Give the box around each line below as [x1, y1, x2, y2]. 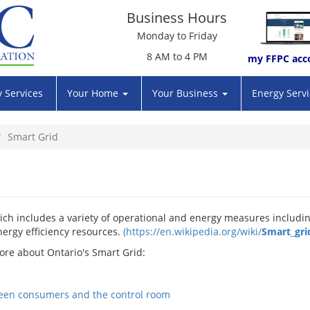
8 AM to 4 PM [146, 50, 208, 63]
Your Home [67, 86, 121, 100]
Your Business [152, 86, 221, 100]
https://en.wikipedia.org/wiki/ [126, 225, 262, 238]
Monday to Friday [136, 29, 217, 42]
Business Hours [127, 8, 227, 27]
